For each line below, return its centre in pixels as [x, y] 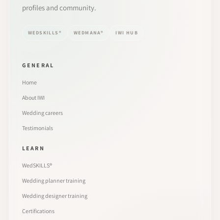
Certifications [38, 211]
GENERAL [38, 65]
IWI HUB [127, 33]
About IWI [33, 97]
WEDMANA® [89, 33]
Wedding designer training [55, 195]
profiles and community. [59, 7]
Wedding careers [42, 112]
